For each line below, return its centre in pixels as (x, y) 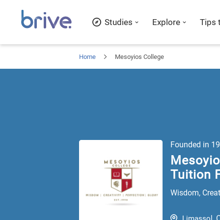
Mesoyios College (139, 56)
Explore (166, 22)
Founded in (190, 145)
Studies (119, 22)
